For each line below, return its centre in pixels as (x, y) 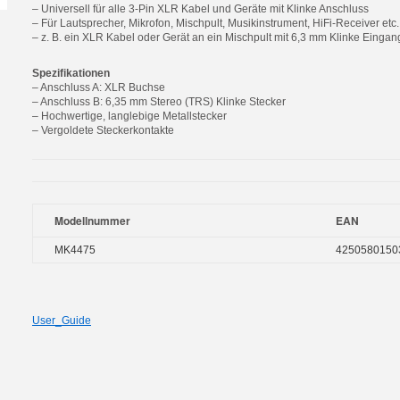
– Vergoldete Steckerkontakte (103, 130)
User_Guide (62, 321)
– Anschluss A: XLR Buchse (99, 87)
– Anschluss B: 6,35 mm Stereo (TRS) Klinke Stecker (159, 102)
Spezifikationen (71, 73)
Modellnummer (92, 221)
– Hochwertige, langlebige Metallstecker (129, 116)
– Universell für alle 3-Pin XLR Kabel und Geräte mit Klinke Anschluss (200, 9)
